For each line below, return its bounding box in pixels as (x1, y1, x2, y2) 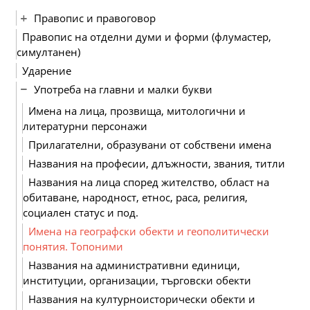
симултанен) (17, 45, 80, 59)
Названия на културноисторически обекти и (28, 292, 255, 306)
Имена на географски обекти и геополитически (28, 224, 269, 238)
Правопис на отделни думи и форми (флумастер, (22, 30, 271, 44)
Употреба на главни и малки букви (34, 82, 212, 96)
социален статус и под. (23, 206, 138, 219)
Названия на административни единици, (28, 258, 240, 272)
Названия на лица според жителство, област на (28, 175, 269, 189)
